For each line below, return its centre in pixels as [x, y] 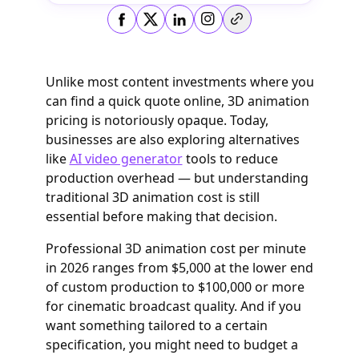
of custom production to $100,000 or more [175, 287]
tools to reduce [230, 159]
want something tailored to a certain [156, 325]
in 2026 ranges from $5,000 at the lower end [179, 268]
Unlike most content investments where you [179, 82]
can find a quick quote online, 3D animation [177, 101]
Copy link [266, 28]
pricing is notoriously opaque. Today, [157, 120]
